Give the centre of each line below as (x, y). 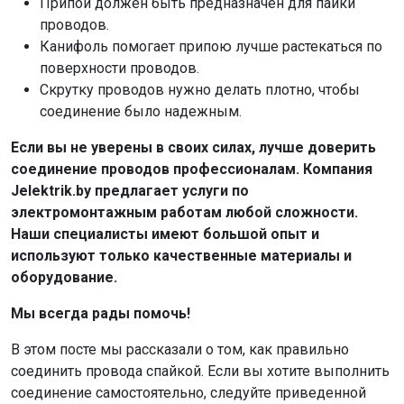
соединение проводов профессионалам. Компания (192, 169)
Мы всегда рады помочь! (101, 313)
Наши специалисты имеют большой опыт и (165, 234)
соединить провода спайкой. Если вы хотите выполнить (200, 371)
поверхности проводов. (119, 68)
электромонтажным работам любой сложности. (184, 212)
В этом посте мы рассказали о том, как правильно (180, 349)
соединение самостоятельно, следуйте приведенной (188, 392)
